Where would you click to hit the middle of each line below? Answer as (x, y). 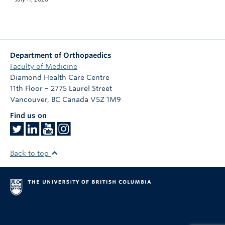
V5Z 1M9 (106, 100)
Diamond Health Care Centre (60, 78)
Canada (75, 100)
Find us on (28, 116)
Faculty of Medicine (44, 67)
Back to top (30, 153)
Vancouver (29, 100)
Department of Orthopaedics (61, 55)
